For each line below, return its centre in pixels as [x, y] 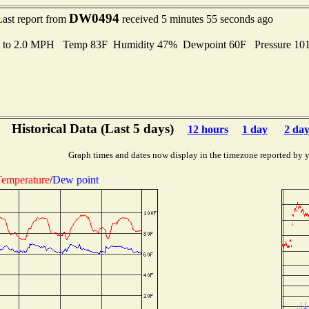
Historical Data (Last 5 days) [92, 129]
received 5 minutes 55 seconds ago [196, 19]
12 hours [208, 129]
